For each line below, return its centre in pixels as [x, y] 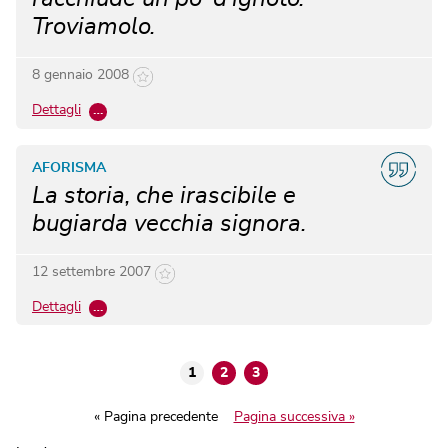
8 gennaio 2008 [80, 74]
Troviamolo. [93, 26]
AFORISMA [69, 167]
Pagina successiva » [294, 417]
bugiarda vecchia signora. [169, 223]
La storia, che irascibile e [164, 195]
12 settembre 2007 [91, 271]
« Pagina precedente [155, 417]
